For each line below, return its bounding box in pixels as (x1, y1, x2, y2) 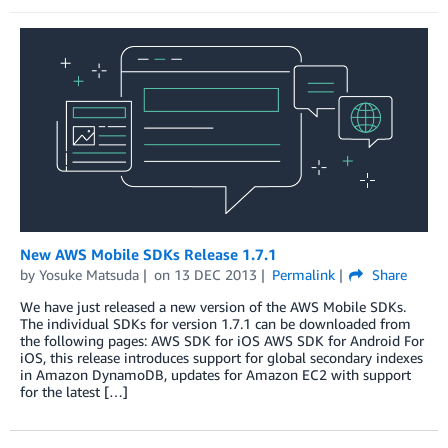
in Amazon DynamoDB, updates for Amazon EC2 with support (20, 365, 411, 383)
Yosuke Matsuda (39, 265, 139, 283)
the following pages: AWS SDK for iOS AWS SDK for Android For (20, 331, 424, 349)
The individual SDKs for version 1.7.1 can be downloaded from (20, 314, 411, 332)
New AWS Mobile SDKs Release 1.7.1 (20, 244, 277, 263)
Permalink (271, 265, 335, 283)
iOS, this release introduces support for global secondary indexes (20, 348, 423, 366)
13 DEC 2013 (173, 265, 257, 283)
